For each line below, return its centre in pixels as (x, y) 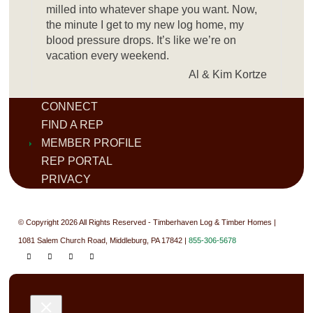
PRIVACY (66, 179)
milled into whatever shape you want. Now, (152, 9)
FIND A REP (73, 124)
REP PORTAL (77, 161)
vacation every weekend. (108, 55)
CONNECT (70, 106)
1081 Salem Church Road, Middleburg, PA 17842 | (104, 240)
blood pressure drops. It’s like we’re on (141, 40)
